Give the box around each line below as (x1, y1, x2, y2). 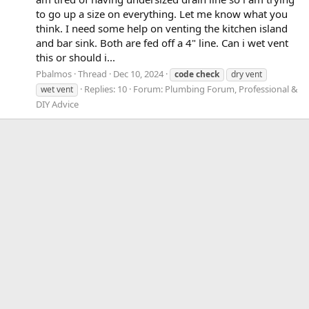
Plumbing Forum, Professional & (165, 82, 298, 95)
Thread (78, 67, 107, 80)
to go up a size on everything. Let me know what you (36, 6, 288, 21)
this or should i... (36, 50, 115, 64)
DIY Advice (36, 97, 79, 110)
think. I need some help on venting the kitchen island (36, 21, 288, 35)
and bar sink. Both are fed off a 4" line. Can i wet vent (36, 35, 288, 50)
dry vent (231, 68, 262, 80)
